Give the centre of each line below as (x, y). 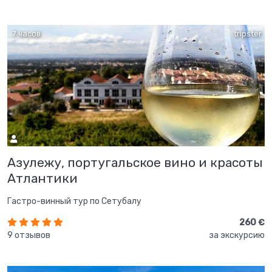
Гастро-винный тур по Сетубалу (74, 201)
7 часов (25, 33)
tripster (248, 33)
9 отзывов (29, 235)
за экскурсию (237, 235)
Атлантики (42, 178)
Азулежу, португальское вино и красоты (135, 162)
